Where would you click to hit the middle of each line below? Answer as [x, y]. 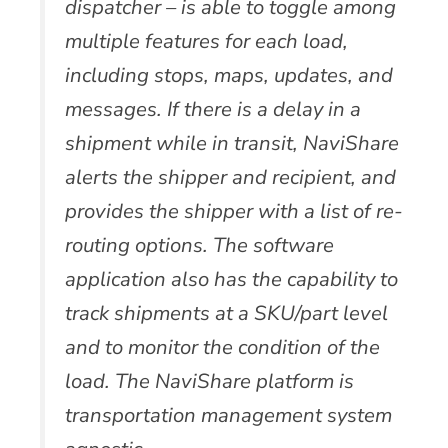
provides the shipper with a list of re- [234, 210]
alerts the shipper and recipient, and [230, 176]
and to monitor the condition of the [222, 346]
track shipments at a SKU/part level [226, 312]
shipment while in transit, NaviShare [232, 142]
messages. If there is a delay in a [213, 108]
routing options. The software [199, 244]
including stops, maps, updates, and [229, 74]
